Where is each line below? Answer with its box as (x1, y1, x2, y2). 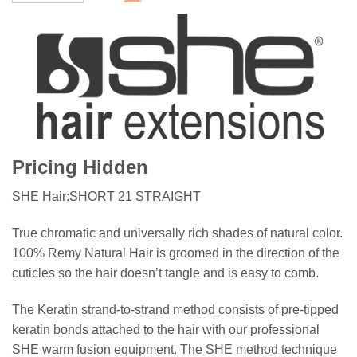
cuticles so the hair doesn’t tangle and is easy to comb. (12, 265, 319, 280)
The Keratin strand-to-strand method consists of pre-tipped (12, 302, 339, 316)
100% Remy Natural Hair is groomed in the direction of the (12, 245, 339, 260)
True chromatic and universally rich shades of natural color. (12, 226, 343, 240)
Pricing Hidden (12, 155, 148, 178)
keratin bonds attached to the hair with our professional (12, 322, 320, 336)
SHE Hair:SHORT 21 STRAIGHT (12, 189, 201, 203)
